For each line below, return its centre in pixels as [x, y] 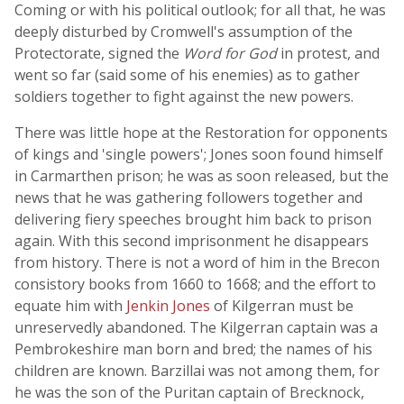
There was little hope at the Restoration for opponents [201, 133]
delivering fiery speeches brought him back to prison [193, 219]
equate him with [70, 306]
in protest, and [328, 53]
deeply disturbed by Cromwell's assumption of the [184, 32]
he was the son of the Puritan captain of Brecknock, [189, 392]
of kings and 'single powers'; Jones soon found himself [199, 154]
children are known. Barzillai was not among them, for [197, 371]
